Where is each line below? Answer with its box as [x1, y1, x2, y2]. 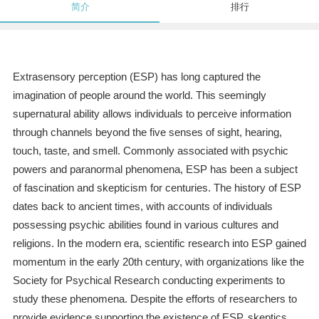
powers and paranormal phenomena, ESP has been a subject [12, 163, 298, 176]
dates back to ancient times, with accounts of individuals [12, 200, 273, 213]
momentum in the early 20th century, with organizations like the [12, 256, 304, 268]
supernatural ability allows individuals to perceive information [12, 108, 291, 120]
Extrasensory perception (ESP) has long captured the [12, 70, 261, 83]
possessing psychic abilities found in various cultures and [12, 219, 278, 231]
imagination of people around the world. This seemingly [12, 89, 266, 102]
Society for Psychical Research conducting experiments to [12, 274, 285, 287]
